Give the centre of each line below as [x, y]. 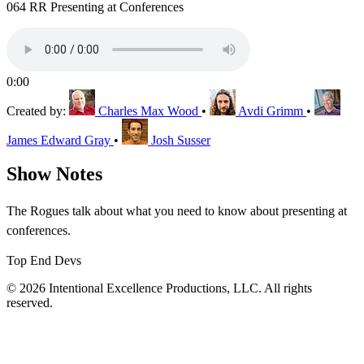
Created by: [38, 110]
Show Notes [54, 174]
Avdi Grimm [271, 110]
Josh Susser [181, 140]
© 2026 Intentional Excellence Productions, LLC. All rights [159, 288]
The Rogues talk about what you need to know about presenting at [177, 211]
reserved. [30, 303]
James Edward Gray [60, 140]
